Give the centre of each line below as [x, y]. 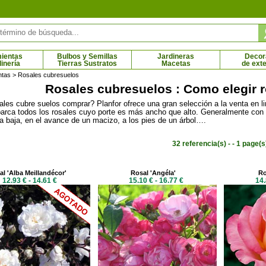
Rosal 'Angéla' [153, 173]
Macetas [176, 64]
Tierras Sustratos [87, 64]
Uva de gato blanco [160, 110]
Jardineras [176, 56]
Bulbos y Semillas [87, 56]
